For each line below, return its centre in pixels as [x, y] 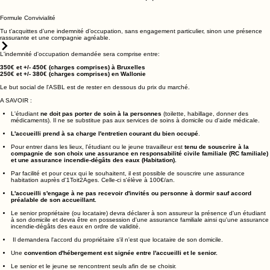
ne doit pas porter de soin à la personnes [101, 131]
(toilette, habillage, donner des [206, 131]
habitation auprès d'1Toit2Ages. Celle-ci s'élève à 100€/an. [96, 197]
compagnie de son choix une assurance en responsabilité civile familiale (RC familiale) [140, 171]
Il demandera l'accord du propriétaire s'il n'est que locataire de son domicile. [117, 257]
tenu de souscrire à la [217, 164]
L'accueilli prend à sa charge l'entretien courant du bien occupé [105, 151]
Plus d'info [130, 14]
